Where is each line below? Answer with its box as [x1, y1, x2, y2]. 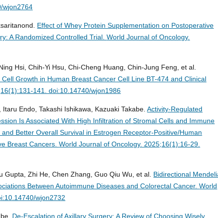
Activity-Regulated [147, 105, 203, 113]
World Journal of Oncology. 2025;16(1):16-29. [59, 140, 200, 148]
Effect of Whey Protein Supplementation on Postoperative [37, 21, 214, 30]
